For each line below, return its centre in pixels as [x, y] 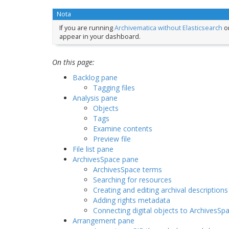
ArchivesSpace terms [128, 170]
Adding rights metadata [132, 200]
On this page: [73, 62]
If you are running [87, 28]
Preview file [112, 139]
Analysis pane [95, 98]
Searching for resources [132, 180]
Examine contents [123, 129]
